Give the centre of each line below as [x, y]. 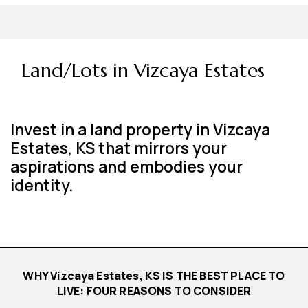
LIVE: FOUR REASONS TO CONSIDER [154, 290]
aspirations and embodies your [126, 166]
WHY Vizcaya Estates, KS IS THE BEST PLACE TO [29, 275]
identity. [42, 185]
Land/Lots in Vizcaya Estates [143, 70]
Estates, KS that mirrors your [119, 148]
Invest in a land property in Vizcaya [140, 129]
